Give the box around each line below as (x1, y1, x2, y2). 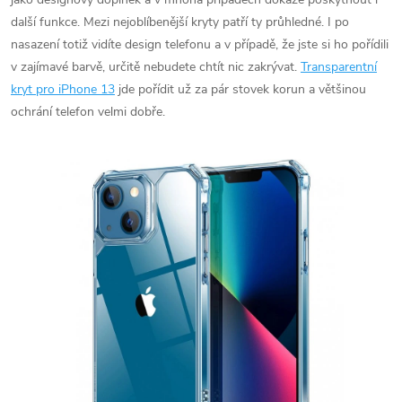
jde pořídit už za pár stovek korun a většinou (115, 80, 366, 98)
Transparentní (301, 57, 377, 75)
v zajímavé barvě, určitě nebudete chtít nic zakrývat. (11, 57, 301, 75)
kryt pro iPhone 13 (11, 80, 115, 98)
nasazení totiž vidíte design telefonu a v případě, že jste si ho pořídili (11, 35, 389, 53)
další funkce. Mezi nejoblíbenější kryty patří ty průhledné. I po (11, 13, 349, 31)
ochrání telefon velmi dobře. (11, 102, 165, 120)
